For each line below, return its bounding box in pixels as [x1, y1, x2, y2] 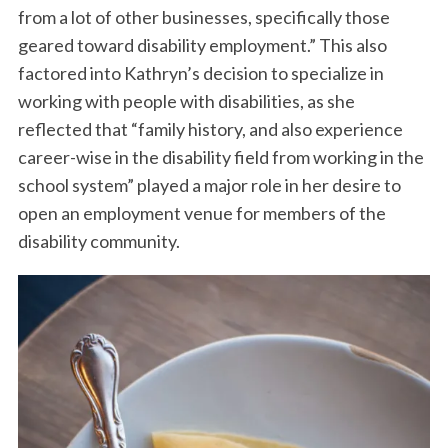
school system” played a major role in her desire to [17, 174, 401, 197]
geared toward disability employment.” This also [17, 34, 387, 57]
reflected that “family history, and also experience [17, 118, 403, 141]
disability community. [17, 230, 180, 253]
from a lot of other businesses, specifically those [17, 6, 390, 29]
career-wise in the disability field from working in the [17, 146, 424, 169]
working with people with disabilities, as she [17, 90, 355, 113]
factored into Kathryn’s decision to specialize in [17, 62, 384, 85]
